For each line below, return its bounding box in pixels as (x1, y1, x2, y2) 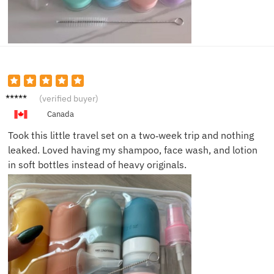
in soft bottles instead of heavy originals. (8, 158, 187, 171)
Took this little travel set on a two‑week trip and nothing (8, 129, 254, 142)
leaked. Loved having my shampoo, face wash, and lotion (8, 144, 257, 157)
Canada (46, 109, 74, 120)
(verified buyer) (39, 93, 98, 105)
